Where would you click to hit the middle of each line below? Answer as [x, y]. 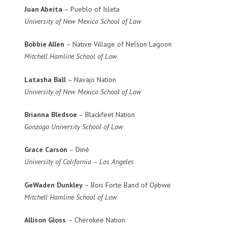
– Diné [78, 150]
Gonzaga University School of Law [74, 127]
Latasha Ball [45, 79]
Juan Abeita [43, 9]
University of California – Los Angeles [79, 162]
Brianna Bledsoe [51, 115]
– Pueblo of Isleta [91, 9]
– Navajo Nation [91, 79]
